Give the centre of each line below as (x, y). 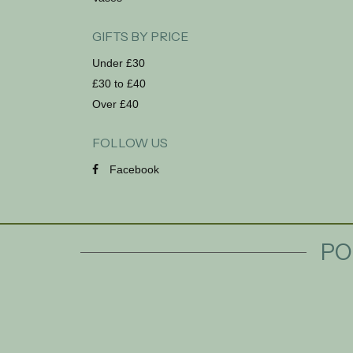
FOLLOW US (130, 143)
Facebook (133, 169)
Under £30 (119, 63)
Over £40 (115, 104)
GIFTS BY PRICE (140, 36)
